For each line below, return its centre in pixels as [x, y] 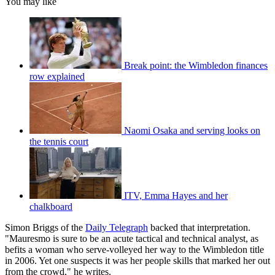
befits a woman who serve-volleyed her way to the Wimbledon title [134, 249]
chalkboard [51, 206]
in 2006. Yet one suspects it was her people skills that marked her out [137, 260]
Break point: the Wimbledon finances [196, 65]
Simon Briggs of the [45, 227]
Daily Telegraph [117, 227]
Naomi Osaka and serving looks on [192, 130]
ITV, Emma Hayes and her [176, 195]
